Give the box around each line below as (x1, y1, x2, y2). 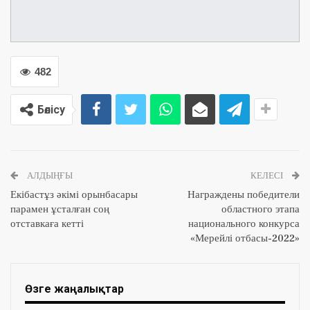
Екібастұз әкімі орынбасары (10, 188, 138, 202)
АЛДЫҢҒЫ (25, 170, 73, 182)
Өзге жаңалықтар (25, 282, 124, 296)
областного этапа (221, 203, 300, 217)
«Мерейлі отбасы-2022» (190, 232, 300, 246)
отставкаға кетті (10, 217, 84, 231)
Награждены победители (188, 188, 300, 202)
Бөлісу (37, 103, 65, 117)
